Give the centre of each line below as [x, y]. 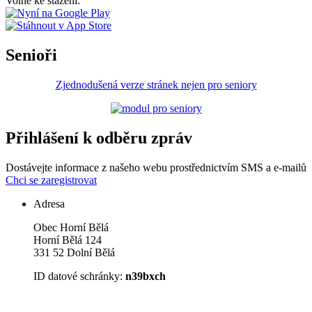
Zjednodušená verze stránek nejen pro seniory [156, 84]
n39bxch [146, 276]
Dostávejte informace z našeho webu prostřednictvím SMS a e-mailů [156, 167]
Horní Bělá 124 [68, 240]
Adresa [49, 203]
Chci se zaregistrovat [51, 180]
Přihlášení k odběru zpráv [99, 138]
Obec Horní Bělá [71, 227]
